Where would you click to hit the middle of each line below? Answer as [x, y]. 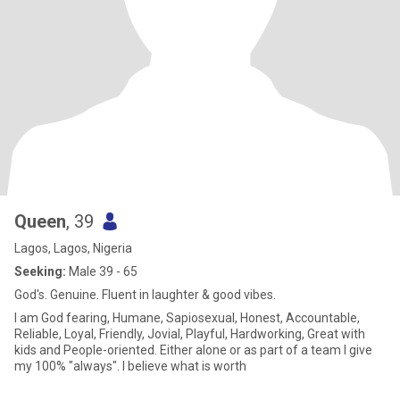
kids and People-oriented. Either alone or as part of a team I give [87, 350]
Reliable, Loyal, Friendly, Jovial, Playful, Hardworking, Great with [190, 334]
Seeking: [40, 271]
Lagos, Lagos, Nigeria [73, 248]
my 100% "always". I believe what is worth [130, 366]
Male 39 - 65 [102, 271]
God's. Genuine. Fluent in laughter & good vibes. [145, 295]
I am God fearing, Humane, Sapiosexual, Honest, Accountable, [63, 318]
